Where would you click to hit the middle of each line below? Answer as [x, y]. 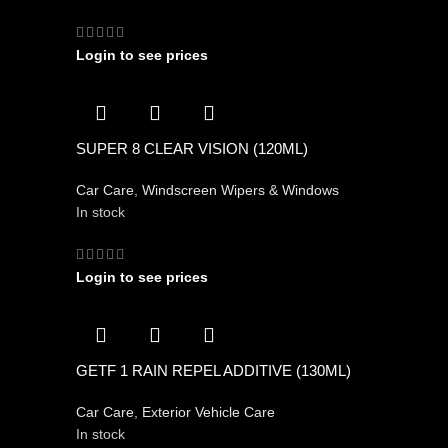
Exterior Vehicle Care [208, 412]
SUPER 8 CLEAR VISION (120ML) [192, 149]
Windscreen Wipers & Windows [240, 190]
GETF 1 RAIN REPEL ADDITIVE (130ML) [213, 371]
